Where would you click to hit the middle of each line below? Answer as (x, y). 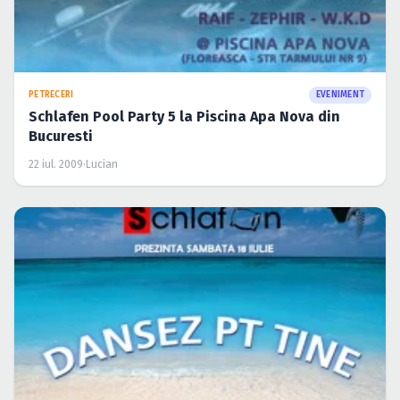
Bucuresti (61, 137)
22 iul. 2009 (56, 165)
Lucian (102, 165)
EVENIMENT (340, 95)
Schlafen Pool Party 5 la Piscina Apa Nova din (184, 117)
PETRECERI (51, 95)
